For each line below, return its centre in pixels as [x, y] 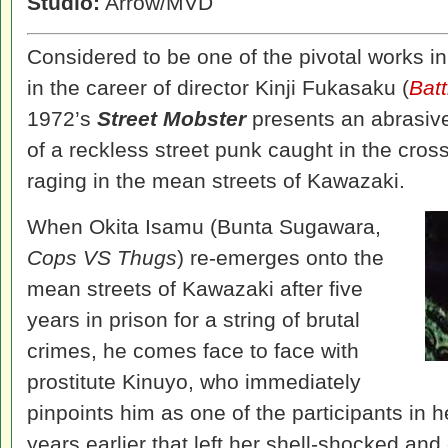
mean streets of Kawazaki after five [195, 288]
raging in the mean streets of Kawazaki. [216, 180]
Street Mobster [171, 118]
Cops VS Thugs [102, 257]
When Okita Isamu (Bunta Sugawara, [204, 226]
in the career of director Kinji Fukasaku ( [218, 87]
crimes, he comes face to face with [193, 350]
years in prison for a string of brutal [193, 319]
